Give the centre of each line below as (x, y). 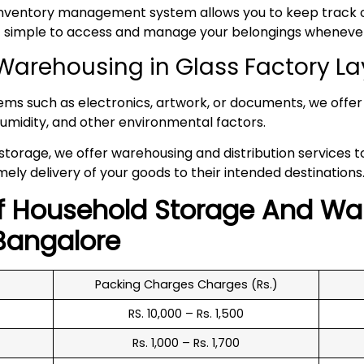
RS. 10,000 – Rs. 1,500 (186, 313)
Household (83, 210)
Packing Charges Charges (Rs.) (186, 284)
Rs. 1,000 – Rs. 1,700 (186, 342)
